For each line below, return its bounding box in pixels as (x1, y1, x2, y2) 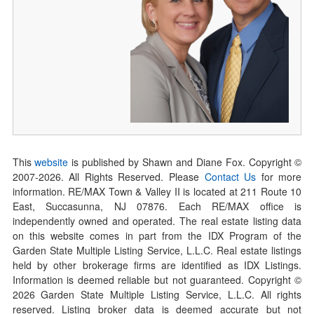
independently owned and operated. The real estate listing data (12, 213, 302, 228)
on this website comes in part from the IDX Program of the (12, 228, 302, 243)
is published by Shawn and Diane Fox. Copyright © (68, 154, 302, 169)
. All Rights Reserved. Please (60, 169, 205, 184)
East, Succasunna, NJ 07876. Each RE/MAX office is (12, 198, 302, 213)
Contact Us (204, 169, 257, 184)
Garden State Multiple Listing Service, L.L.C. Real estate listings (12, 243, 302, 257)
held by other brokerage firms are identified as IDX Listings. (12, 257, 302, 272)
